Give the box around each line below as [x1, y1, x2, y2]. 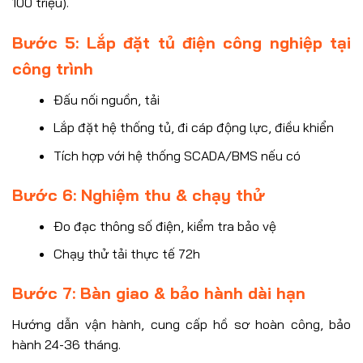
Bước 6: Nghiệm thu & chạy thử [12, 184, 265, 205]
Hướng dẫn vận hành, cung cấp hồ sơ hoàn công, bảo [12, 316, 351, 333]
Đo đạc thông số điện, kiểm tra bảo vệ [53, 217, 276, 234]
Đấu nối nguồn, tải [53, 91, 160, 108]
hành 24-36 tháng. [12, 336, 121, 353]
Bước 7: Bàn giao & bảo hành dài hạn [12, 283, 305, 304]
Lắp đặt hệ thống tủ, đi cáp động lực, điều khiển [53, 119, 334, 136]
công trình [12, 58, 93, 79]
